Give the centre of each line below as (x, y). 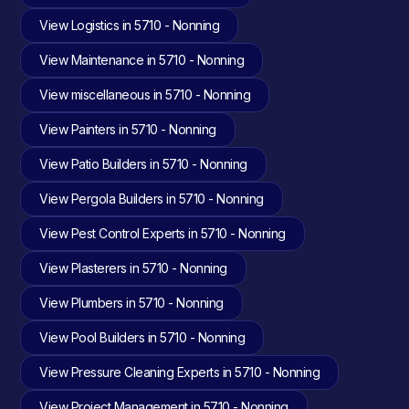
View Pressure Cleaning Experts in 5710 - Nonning (180, 372)
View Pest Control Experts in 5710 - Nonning (163, 233)
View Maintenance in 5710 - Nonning (142, 60)
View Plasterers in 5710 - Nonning (133, 268)
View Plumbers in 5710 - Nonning (131, 303)
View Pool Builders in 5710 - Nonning (142, 337)
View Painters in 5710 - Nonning (128, 129)
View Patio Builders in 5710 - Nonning (143, 164)
